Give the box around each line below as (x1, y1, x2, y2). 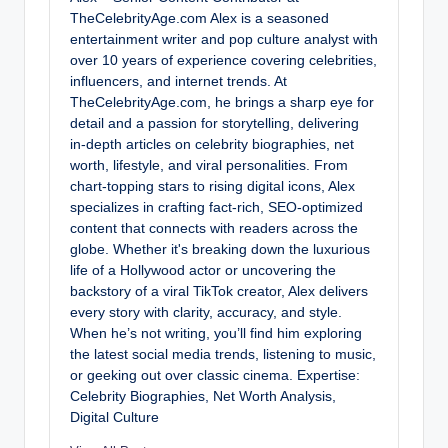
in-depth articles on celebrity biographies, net (70, 136, 354, 152)
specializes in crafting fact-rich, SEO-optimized (70, 199, 363, 215)
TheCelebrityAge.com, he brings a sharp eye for (70, 94, 374, 110)
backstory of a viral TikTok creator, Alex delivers (70, 283, 368, 299)
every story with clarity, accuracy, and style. (70, 304, 342, 320)
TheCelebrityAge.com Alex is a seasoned (70, 10, 329, 26)
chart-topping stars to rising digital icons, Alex (70, 178, 355, 194)
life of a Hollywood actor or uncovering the (70, 262, 336, 278)
